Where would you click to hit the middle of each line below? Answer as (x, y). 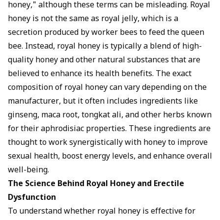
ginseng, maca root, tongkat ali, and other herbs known (110, 116)
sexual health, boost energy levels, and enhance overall (110, 157)
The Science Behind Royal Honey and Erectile (96, 184)
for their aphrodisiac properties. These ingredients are (109, 129)
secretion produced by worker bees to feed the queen (106, 33)
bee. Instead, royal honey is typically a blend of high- (105, 47)
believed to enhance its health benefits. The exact (100, 74)
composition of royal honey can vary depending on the (107, 88)
